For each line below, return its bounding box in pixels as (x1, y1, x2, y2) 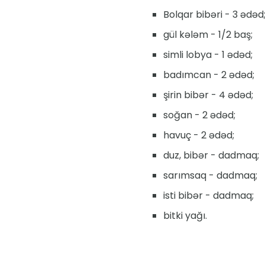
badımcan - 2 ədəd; (163, 67, 254, 82)
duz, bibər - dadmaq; (163, 148, 259, 162)
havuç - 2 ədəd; (163, 128, 234, 142)
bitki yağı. (163, 208, 207, 222)
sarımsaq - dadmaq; (163, 168, 257, 182)
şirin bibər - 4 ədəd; (163, 88, 253, 102)
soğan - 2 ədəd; (163, 108, 235, 122)
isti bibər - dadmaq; (163, 188, 254, 202)
